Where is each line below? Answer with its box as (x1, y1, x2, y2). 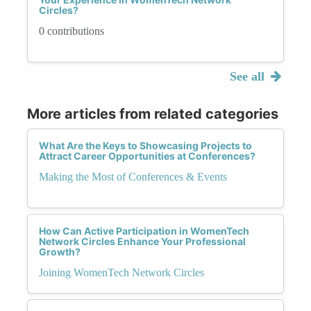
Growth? (39, 245, 81, 258)
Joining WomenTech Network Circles (39, 266, 204, 278)
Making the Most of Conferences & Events (39, 170, 227, 183)
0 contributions (39, 24, 104, 37)
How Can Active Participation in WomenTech (39, 224, 249, 237)
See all (229, 69, 268, 83)
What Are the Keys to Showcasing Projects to (39, 139, 252, 151)
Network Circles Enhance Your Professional (39, 235, 246, 247)
